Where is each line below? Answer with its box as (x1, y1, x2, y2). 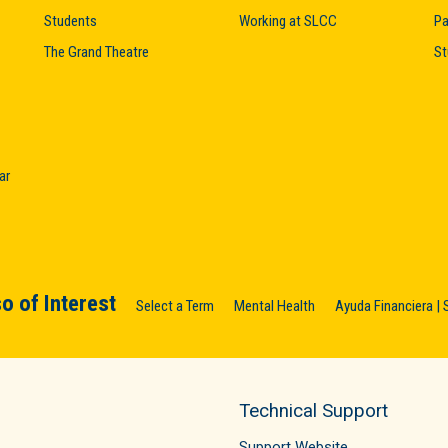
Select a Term (136, 296, 214, 315)
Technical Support (239, 399, 388, 422)
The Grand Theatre (44, 42, 149, 61)
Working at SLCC (239, 11, 337, 30)
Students (44, 11, 97, 30)
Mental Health (234, 296, 315, 315)
